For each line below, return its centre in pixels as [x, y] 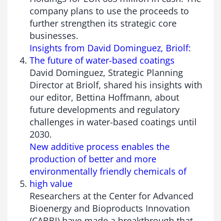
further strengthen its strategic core [103, 23]
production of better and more [93, 159]
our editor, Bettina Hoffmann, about [104, 97]
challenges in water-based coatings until [113, 122]
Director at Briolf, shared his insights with [116, 85]
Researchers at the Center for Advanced [111, 196]
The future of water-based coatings [102, 60]
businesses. [54, 35]
